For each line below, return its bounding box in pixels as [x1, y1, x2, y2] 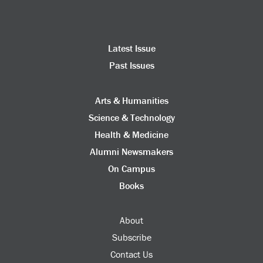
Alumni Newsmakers [90, 145, 173, 157]
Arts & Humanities [95, 94, 168, 106]
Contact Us [110, 248, 153, 261]
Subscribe [112, 231, 151, 244]
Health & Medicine [95, 128, 168, 140]
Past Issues [109, 59, 154, 72]
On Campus [108, 162, 155, 174]
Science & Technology [88, 111, 175, 123]
